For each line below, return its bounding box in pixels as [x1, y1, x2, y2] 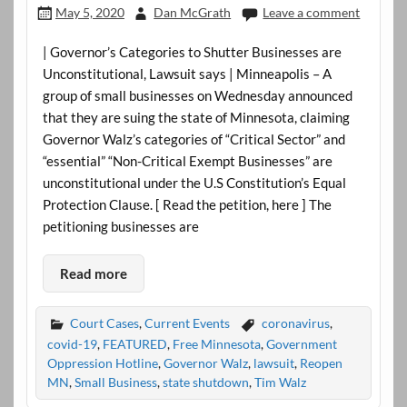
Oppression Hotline [46, 355, 158, 372]
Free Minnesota [172, 336, 261, 352]
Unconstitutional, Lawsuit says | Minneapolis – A [42, 65, 332, 83]
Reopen [299, 355, 342, 372]
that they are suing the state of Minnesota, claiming [42, 109, 350, 126]
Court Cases [69, 314, 139, 331]
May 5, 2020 [55, 5, 124, 21]
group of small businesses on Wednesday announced [42, 87, 352, 104]
